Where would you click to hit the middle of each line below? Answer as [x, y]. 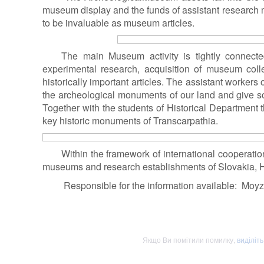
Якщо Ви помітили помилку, [189, 240]
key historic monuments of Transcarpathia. [130, 121]
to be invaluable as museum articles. [118, 23]
